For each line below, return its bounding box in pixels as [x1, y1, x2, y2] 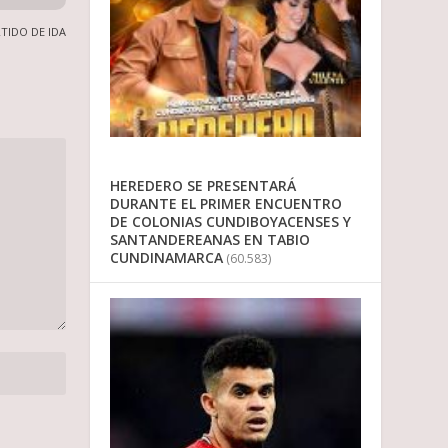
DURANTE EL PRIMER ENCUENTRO [110, 193, 343, 213]
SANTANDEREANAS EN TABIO [110, 229, 311, 249]
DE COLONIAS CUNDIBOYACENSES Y [110, 211, 352, 231]
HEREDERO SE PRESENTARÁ [110, 175, 297, 195]
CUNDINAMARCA [110, 247, 224, 267]
